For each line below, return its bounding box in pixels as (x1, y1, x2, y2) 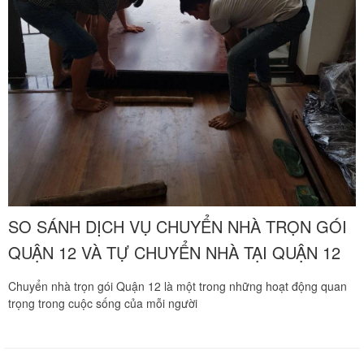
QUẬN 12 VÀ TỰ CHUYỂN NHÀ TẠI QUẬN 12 (8, 240, 340, 265)
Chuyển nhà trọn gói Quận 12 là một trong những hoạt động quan (8, 278, 347, 295)
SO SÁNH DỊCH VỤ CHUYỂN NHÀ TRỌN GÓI (8, 214, 347, 239)
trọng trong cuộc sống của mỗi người (8, 295, 197, 312)
